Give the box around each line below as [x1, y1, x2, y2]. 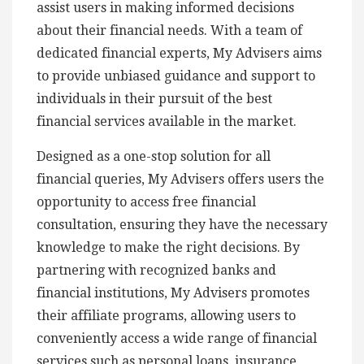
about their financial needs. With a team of [37, 22, 302, 38]
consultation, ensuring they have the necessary [37, 216, 327, 232]
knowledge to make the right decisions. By [37, 239, 300, 255]
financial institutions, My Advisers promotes [37, 284, 310, 301]
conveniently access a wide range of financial [37, 330, 317, 346]
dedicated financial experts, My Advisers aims [37, 45, 322, 61]
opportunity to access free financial [37, 193, 256, 210]
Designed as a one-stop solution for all [37, 148, 271, 164]
